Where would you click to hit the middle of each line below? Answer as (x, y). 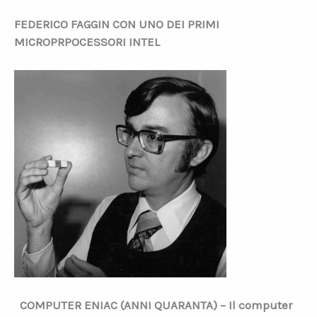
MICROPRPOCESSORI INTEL (87, 41)
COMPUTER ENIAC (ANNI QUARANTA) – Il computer (156, 305)
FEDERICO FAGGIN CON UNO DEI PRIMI (117, 24)
